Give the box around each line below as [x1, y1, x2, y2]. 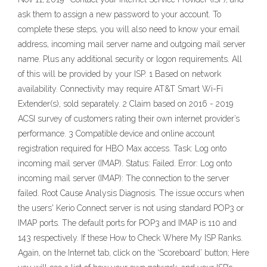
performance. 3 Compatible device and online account [18, 129, 215, 138]
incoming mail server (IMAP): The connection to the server [18, 173, 229, 183]
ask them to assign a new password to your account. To [18, 10, 221, 19]
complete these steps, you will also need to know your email [18, 24, 240, 34]
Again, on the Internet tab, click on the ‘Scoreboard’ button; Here [18, 248, 249, 257]
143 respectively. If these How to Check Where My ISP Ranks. [18, 233, 243, 243]
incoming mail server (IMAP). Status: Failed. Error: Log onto [18, 159, 232, 168]
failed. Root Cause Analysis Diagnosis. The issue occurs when [18, 188, 244, 198]
